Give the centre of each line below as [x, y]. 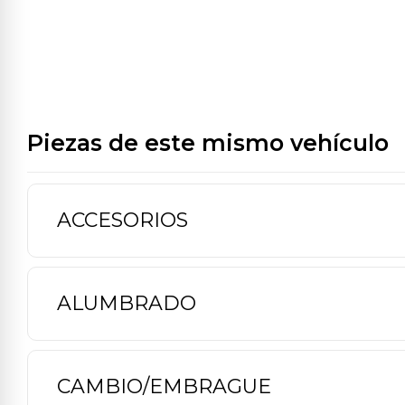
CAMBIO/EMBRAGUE [164, 386]
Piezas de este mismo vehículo [208, 142]
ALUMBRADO [127, 303]
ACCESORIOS [122, 220]
